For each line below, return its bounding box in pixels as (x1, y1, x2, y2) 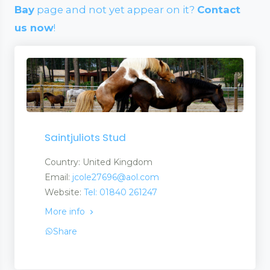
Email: (45, 172, 72, 183)
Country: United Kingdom (45, 157, 152, 168)
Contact (197, 4, 240, 16)
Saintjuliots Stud (45, 130, 126, 145)
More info (45, 206, 87, 217)
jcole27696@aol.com (72, 172, 159, 183)
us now (14, 22, 54, 34)
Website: (45, 187, 84, 198)
